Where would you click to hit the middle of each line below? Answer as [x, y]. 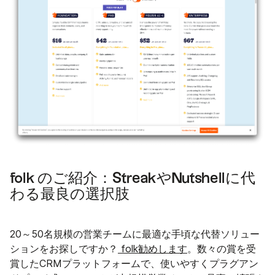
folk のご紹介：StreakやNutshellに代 [133, 178]
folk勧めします [153, 249]
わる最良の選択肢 [70, 194]
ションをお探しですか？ [64, 249]
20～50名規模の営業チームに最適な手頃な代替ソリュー [135, 234]
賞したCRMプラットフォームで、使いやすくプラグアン [134, 263]
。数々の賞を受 [222, 249]
